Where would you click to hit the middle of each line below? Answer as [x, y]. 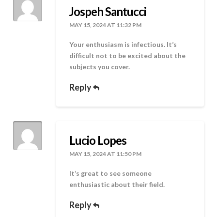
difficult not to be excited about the [128, 56]
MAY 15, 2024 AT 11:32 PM [106, 25]
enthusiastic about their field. [117, 185]
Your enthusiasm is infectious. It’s [123, 45]
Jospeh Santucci [108, 12]
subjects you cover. [100, 67]
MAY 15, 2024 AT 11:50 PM [106, 154]
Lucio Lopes [98, 140]
